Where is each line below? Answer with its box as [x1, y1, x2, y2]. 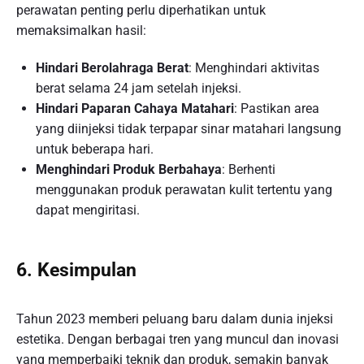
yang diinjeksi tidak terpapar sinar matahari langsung [36, 120, 341, 136]
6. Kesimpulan [16, 258, 136, 281]
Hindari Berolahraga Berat [36, 59, 188, 76]
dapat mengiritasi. [36, 201, 140, 218]
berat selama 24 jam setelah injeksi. [36, 80, 241, 96]
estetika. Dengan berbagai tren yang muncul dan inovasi [16, 331, 339, 347]
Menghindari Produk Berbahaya [36, 161, 222, 177]
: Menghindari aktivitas [188, 59, 319, 76]
